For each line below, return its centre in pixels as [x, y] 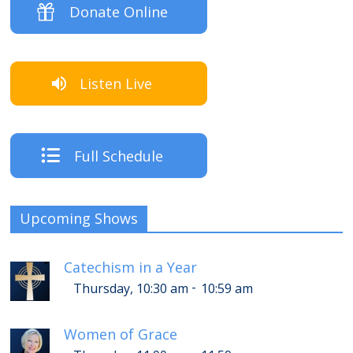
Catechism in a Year [131, 267]
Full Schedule [118, 156]
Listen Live [116, 84]
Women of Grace [121, 334]
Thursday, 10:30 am [131, 288]
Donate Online [118, 11]
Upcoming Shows [79, 218]
